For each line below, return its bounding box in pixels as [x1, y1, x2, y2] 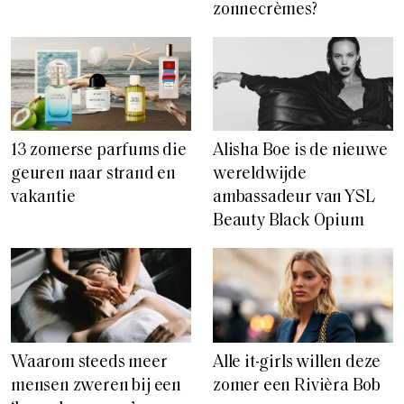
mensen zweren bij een [11, 378, 182, 396]
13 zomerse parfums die [11, 142, 187, 161]
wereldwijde [213, 166, 307, 184]
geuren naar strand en [11, 166, 177, 184]
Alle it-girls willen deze [213, 354, 381, 372]
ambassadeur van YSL [213, 189, 375, 207]
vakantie [11, 189, 76, 207]
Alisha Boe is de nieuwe [213, 142, 388, 161]
